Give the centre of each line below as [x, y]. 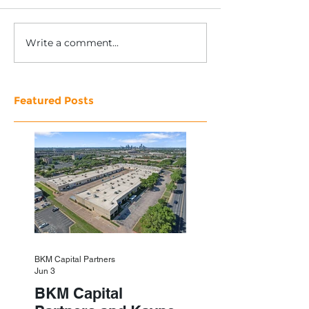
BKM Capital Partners [75, 260]
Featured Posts [54, 101]
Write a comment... [72, 42]
